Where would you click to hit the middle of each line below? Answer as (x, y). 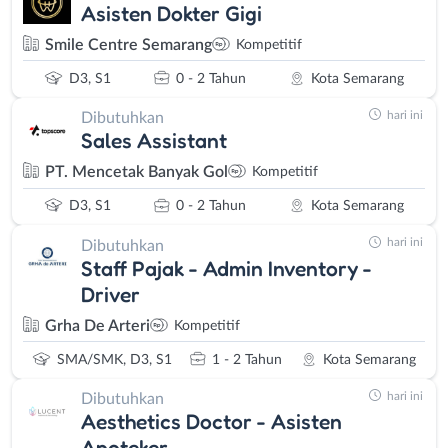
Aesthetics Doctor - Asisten (211, 421)
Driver (110, 293)
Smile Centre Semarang (128, 44)
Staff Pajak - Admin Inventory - (226, 267)
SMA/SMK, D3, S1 (114, 359)
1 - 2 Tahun (247, 359)
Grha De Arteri (97, 325)
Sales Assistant (154, 140)
